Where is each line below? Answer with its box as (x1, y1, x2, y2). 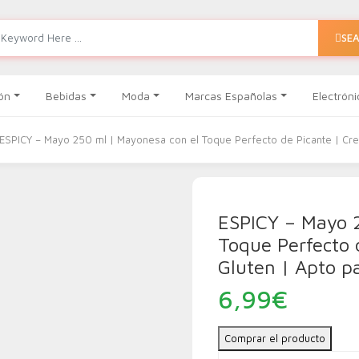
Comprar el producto (224, 332, 325, 345)
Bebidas (46, 89, 87, 103)
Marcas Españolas (184, 89, 277, 103)
